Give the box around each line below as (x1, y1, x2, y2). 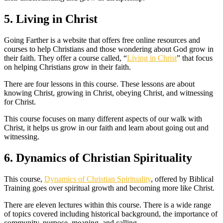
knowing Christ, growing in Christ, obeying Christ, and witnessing (4, 88, 213, 97)
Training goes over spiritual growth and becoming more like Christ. (4, 183, 215, 192)
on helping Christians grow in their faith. (4, 62, 131, 71)
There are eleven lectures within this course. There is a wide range (4, 200, 211, 209)
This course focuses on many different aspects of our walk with (4, 114, 202, 123)
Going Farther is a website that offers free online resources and (4, 35, 200, 44)
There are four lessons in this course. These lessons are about (4, 79, 195, 88)
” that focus (177, 53, 213, 62)
